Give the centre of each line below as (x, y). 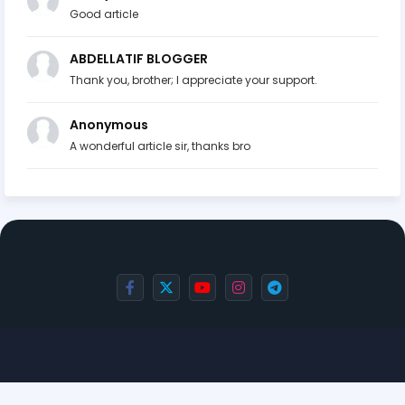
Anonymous (109, 124)
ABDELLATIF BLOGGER (139, 58)
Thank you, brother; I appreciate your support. (193, 80)
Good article (104, 14)
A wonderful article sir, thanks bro (160, 146)
